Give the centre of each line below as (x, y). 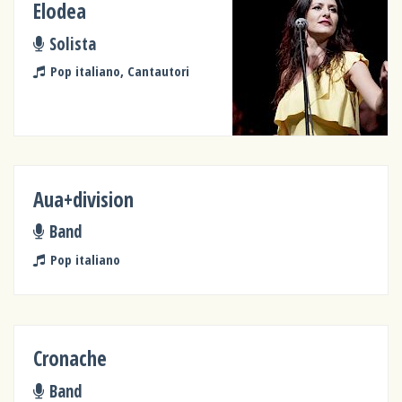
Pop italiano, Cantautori (119, 71)
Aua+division (84, 199)
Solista (72, 43)
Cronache (70, 358)
